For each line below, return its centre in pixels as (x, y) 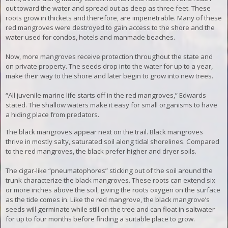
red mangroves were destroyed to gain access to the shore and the (110, 27)
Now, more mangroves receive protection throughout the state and (109, 56)
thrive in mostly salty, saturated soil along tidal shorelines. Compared (113, 141)
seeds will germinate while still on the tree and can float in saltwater (110, 209)
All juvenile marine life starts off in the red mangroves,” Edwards (107, 95)
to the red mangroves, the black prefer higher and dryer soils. (101, 151)
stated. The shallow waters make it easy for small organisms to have (112, 105)
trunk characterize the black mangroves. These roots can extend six (111, 180)
